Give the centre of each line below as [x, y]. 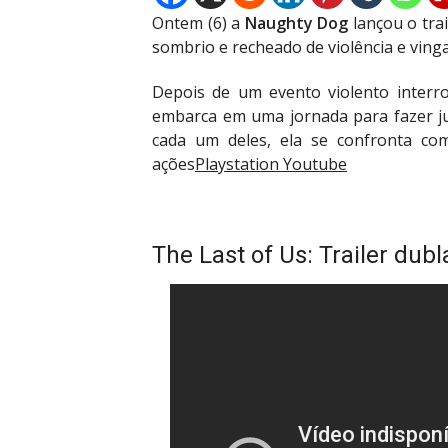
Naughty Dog [296, 23]
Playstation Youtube [271, 163]
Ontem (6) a [198, 23]
